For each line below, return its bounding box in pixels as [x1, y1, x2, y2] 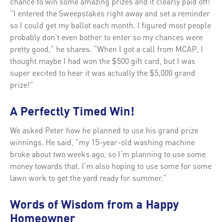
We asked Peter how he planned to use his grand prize [10, 124, 198, 135]
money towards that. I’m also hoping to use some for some [10, 160, 212, 171]
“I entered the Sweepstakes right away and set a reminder [10, 7, 210, 18]
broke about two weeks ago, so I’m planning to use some [10, 148, 206, 159]
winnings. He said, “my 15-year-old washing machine [10, 136, 195, 147]
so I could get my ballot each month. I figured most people [10, 19, 211, 30]
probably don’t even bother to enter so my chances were [10, 31, 203, 42]
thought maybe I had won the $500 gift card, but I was [10, 55, 195, 66]
